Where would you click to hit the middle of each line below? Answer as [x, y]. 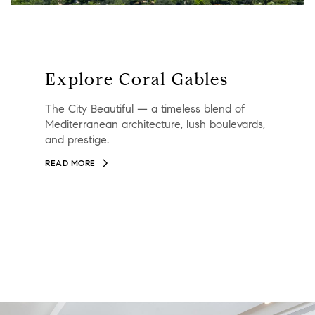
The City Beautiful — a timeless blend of [145, 109]
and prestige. [77, 140]
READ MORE [70, 163]
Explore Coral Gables [137, 80]
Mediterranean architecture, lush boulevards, [155, 124]
